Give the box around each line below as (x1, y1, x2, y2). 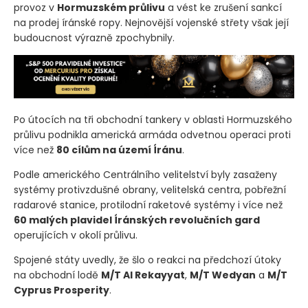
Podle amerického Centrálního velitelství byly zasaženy (14, 167, 277, 181)
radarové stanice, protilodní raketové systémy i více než (14, 197, 283, 212)
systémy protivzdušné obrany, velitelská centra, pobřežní (14, 182, 286, 197)
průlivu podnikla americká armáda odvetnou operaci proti (14, 127, 291, 142)
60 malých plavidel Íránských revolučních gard (14, 212, 260, 227)
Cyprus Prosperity (14, 283, 109, 297)
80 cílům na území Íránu (56, 142, 182, 157)
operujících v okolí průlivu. (14, 228, 137, 242)
